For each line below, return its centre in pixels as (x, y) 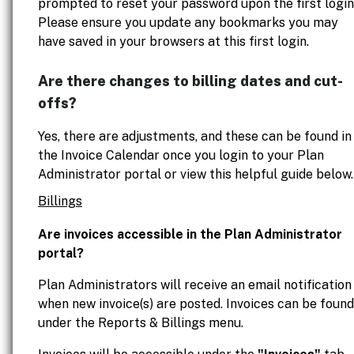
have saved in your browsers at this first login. (173, 41)
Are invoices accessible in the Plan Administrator (190, 234)
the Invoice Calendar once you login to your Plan (181, 155)
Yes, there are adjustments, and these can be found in (195, 136)
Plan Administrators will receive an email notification (195, 285)
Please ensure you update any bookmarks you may (188, 23)
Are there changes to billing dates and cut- (190, 81)
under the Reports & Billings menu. (141, 323)
